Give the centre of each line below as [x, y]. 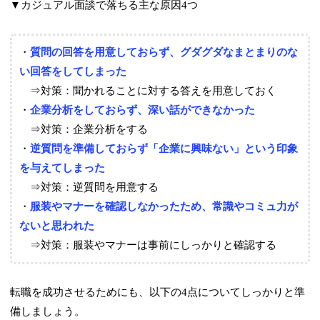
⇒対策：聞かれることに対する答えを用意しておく [148, 90]
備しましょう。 [48, 311]
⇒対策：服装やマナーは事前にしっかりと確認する [148, 245]
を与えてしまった [62, 167]
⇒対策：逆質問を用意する [89, 187]
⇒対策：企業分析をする [84, 129]
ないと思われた [57, 225]
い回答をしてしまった [73, 71]
